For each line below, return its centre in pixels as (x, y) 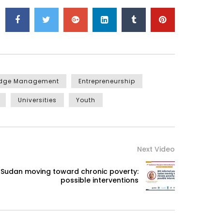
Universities (37, 100)
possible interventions (100, 180)
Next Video (156, 149)
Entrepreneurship (107, 81)
